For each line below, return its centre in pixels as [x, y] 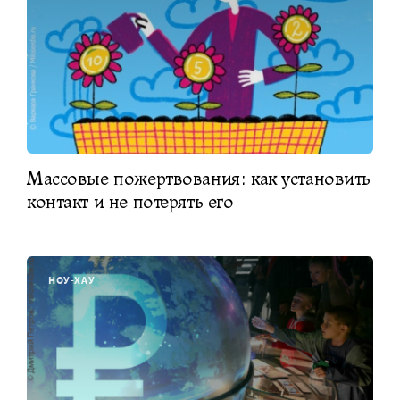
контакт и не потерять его [130, 201]
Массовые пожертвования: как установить [199, 178]
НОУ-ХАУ [72, 279]
